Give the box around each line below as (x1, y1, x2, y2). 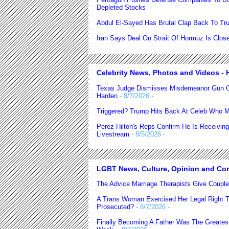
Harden (97, 91, 118, 100)
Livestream (97, 130, 129, 138)
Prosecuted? (97, 203, 134, 211)
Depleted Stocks (97, 4, 146, 12)
